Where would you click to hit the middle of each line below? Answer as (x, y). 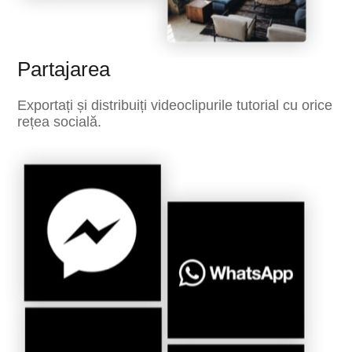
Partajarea (64, 70)
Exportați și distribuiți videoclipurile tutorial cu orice (175, 106)
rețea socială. (60, 122)
